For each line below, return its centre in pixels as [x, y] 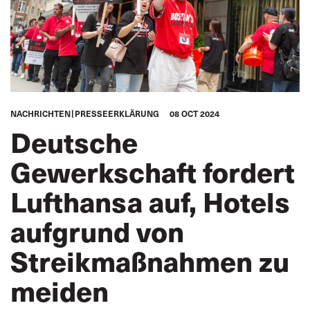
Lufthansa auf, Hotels [150, 201]
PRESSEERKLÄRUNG [117, 113]
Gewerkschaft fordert [153, 171]
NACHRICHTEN [40, 113]
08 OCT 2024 [194, 113]
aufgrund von [97, 231]
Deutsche [74, 142]
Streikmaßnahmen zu [150, 261]
